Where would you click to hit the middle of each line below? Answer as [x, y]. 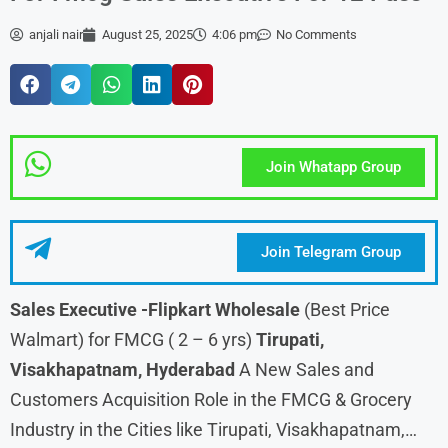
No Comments [316, 34]
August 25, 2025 [147, 34]
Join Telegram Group [330, 251]
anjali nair [56, 34]
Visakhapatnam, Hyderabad [124, 369]
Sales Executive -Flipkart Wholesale [155, 309]
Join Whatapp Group [333, 166]
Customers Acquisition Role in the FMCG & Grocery [211, 399]
